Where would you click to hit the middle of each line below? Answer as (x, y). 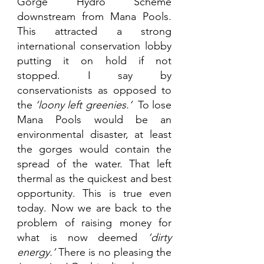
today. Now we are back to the (94, 208)
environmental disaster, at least (94, 134)
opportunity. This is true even (94, 193)
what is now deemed (82, 237)
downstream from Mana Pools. (94, 16)
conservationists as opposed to (94, 90)
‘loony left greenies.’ (85, 105)
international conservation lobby (94, 46)
